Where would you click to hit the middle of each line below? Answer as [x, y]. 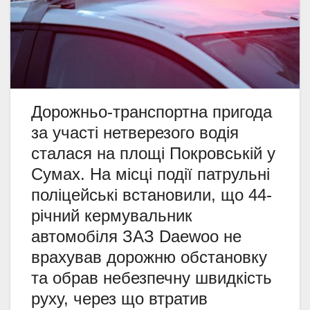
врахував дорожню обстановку [149, 257]
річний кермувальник [112, 215]
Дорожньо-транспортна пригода [152, 111]
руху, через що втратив [119, 298]
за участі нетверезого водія [135, 132]
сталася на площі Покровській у [153, 153]
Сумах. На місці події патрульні [151, 174]
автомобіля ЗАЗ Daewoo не [136, 236]
